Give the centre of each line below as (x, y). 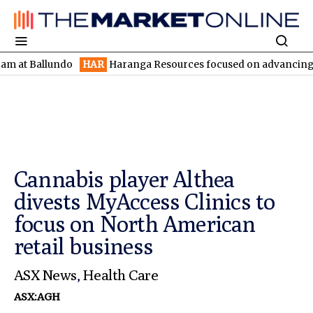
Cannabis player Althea (124, 179)
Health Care (121, 275)
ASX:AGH (37, 297)
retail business (83, 246)
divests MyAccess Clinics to (145, 202)
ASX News (45, 275)
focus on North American (135, 224)
